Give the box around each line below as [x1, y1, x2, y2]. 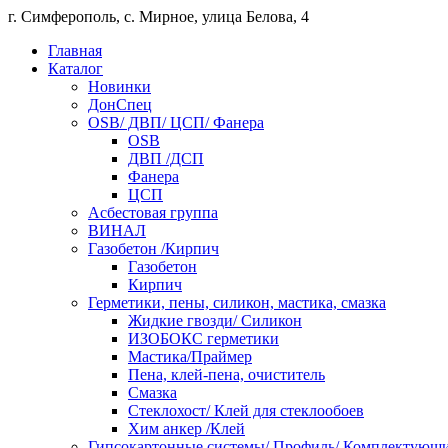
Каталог [48, 60, 103, 77]
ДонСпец [88, 96, 152, 113]
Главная [48, 42, 102, 59]
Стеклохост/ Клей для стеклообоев [128, 402, 364, 419]
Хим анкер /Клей [128, 420, 245, 437]
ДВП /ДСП [128, 150, 204, 167]
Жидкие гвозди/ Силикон [128, 312, 302, 329]
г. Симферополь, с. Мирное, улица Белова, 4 [8, 8, 309, 25]
